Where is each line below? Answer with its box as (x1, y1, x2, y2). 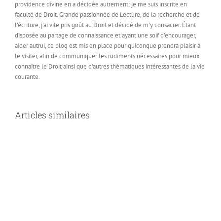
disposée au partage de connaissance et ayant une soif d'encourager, (15, 31, 196, 40)
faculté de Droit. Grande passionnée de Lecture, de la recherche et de (15, 10, 200, 19)
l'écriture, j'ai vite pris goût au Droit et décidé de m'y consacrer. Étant (15, 21, 196, 30)
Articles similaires (15, 109, 90, 121)
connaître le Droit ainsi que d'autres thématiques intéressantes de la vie (15, 62, 205, 71)
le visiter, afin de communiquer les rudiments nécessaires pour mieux (15, 52, 200, 61)
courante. (15, 73, 40, 81)
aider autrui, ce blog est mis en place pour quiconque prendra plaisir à (15, 41, 200, 50)
